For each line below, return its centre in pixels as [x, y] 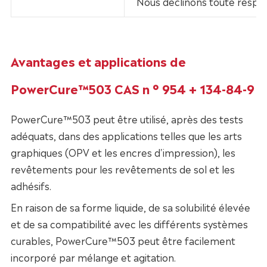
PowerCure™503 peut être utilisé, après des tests [127, 119]
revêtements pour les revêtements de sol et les [122, 169]
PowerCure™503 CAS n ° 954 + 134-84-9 [132, 89]
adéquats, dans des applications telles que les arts [126, 136]
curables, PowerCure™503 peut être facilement [123, 240]
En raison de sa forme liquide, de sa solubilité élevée [130, 207]
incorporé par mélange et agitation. [93, 257]
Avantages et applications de [98, 61]
